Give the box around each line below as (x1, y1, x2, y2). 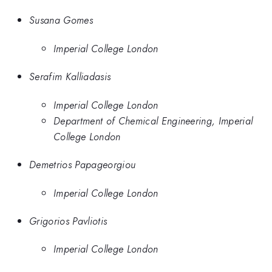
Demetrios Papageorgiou (29, 157, 136, 172)
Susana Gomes (29, 13, 93, 28)
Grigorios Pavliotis (29, 213, 107, 228)
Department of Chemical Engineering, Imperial (53, 113, 253, 128)
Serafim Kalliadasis (29, 69, 111, 84)
